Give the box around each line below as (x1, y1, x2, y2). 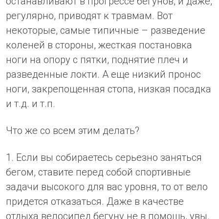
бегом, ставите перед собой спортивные (6, 166, 191, 178)
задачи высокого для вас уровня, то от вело (6, 180, 208, 193)
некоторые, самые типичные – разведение (6, 24, 205, 36)
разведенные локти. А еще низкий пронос (6, 68, 201, 80)
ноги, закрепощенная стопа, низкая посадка (6, 83, 211, 95)
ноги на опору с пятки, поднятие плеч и (6, 53, 188, 66)
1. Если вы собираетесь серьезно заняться (6, 151, 202, 163)
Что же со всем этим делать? (6, 124, 139, 136)
